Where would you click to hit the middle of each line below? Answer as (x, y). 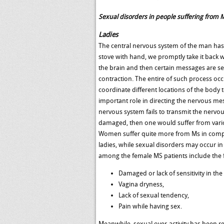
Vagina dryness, (141, 184)
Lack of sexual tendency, (154, 195)
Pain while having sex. (150, 206)
